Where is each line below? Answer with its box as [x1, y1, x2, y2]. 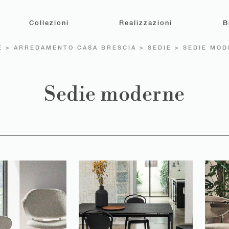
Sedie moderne [44, 81, 185, 107]
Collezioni [29, 19, 69, 27]
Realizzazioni [119, 19, 173, 27]
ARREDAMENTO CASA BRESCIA [14, 44, 136, 51]
